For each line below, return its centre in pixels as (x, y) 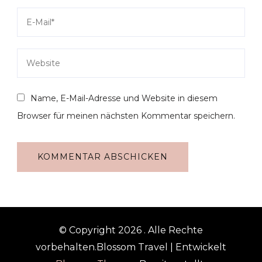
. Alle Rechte (173, 230)
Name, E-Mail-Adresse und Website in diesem (124, 99)
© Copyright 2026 (101, 230)
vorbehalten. (66, 247)
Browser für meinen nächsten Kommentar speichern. (126, 116)
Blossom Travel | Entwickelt (161, 247)
